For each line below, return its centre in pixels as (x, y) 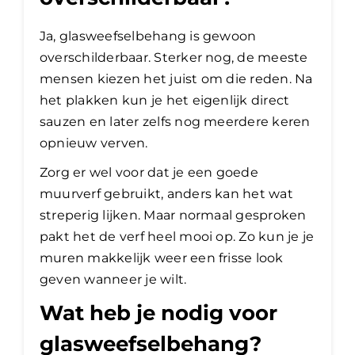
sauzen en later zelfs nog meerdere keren (175, 121)
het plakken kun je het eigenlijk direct (165, 100)
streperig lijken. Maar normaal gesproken (173, 215)
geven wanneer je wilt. (113, 279)
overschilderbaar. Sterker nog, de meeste (174, 57)
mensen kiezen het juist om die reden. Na (176, 78)
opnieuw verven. (94, 143)
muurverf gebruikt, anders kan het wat (166, 193)
